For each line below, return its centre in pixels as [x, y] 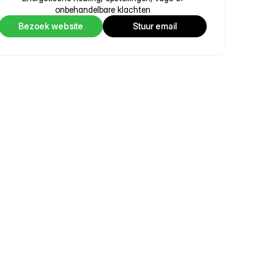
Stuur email [155, 26]
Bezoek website [51, 26]
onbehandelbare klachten [103, 9]
